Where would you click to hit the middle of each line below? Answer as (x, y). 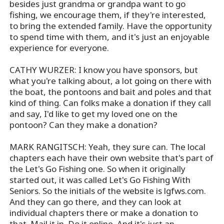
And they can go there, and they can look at (96, 202)
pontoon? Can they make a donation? (84, 125)
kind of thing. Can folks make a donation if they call (110, 103)
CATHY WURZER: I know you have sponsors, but (104, 70)
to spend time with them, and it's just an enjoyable (110, 37)
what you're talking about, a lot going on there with (111, 81)
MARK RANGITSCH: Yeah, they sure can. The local (108, 147)
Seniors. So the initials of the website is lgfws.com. (108, 191)
